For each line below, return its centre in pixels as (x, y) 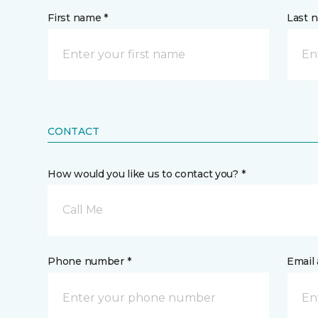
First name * (78, 18)
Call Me (83, 210)
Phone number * (89, 261)
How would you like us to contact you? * (147, 174)
